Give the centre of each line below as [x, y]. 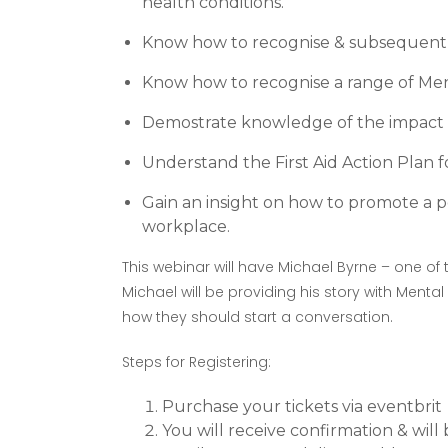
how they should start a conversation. [257, 317]
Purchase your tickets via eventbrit [302, 406]
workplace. [186, 226]
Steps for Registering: [196, 362]
